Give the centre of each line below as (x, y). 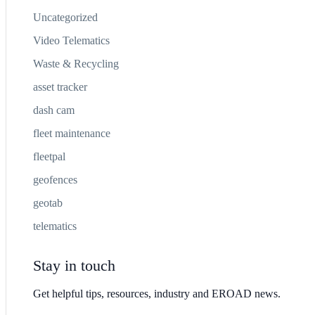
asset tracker (60, 86)
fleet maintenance (71, 133)
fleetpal (49, 156)
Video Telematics (71, 40)
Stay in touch (74, 265)
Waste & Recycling (76, 63)
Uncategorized (65, 17)
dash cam (53, 110)
